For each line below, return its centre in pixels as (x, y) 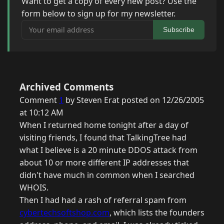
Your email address (57, 26)
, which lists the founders (157, 213)
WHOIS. (34, 188)
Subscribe (179, 30)
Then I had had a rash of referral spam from (103, 200)
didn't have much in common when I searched (107, 175)
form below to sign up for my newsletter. (98, 14)
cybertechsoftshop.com (64, 213)
